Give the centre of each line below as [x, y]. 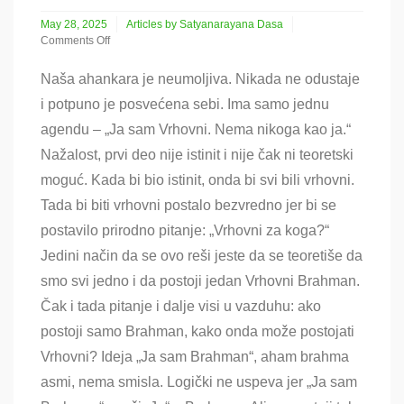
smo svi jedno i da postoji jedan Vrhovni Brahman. [200, 280]
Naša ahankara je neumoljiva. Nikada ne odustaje [200, 78]
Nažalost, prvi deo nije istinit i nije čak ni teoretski [197, 154]
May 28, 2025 [74, 24]
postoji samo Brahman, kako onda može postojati [197, 331]
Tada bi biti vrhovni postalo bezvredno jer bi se [188, 205]
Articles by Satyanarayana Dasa [205, 24]
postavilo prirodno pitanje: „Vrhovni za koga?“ [185, 230]
